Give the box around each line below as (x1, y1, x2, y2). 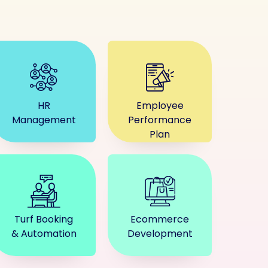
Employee (136, 99, 184, 112)
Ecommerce (130, 212, 189, 226)
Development (127, 227, 193, 240)
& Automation (11, 227, 77, 240)
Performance (128, 113, 191, 127)
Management (11, 113, 76, 127)
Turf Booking (14, 212, 73, 226)
